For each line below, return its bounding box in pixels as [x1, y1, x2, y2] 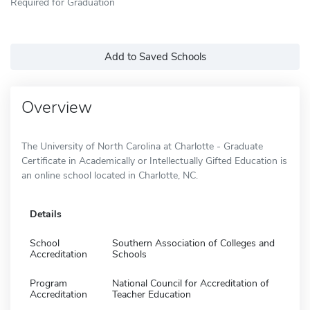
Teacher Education [112, 287, 191, 301]
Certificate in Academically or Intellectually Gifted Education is [21, 154, 287, 167]
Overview [21, 95, 92, 118]
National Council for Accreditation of [112, 276, 269, 290]
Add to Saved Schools [104, 49, 206, 64]
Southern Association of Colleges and [112, 236, 275, 250]
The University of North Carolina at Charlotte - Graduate [21, 139, 263, 153]
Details [30, 207, 62, 221]
